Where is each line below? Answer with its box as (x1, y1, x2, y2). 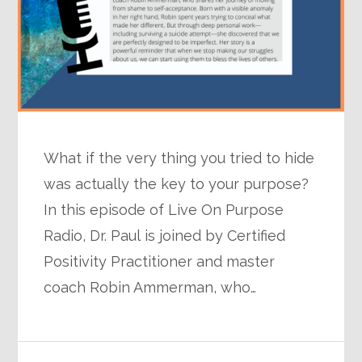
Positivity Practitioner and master (44, 253, 276, 271)
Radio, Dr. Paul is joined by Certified (44, 227, 286, 245)
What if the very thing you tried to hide (44, 149, 315, 167)
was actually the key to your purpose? (44, 175, 309, 193)
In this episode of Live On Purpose (44, 201, 284, 219)
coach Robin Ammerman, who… (44, 279, 257, 297)
